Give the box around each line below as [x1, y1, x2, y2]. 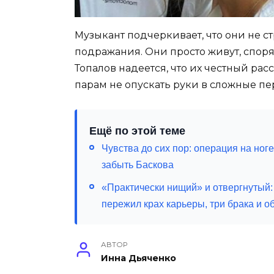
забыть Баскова [102, 159, 174, 170]
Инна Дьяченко [101, 252, 177, 264]
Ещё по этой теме [89, 124, 185, 137]
